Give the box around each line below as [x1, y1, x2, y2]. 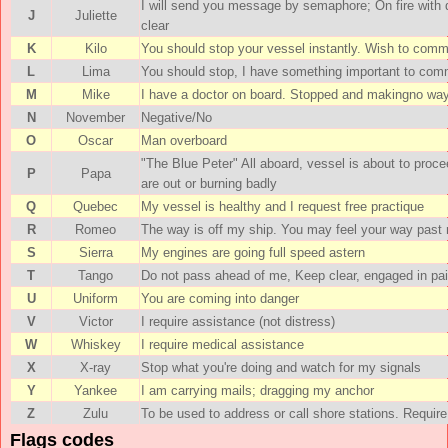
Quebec [73, 198, 118, 214]
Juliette [74, 7, 117, 23]
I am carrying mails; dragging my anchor [141, 382, 374, 398]
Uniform [73, 290, 118, 306]
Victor [78, 313, 113, 329]
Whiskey [70, 336, 121, 352]
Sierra [78, 244, 113, 260]
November [66, 109, 125, 125]
